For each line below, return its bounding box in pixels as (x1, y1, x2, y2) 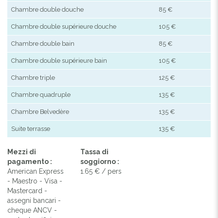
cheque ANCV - (7, 206, 57, 214)
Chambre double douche (11, 5, 84, 13)
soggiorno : (80, 157, 120, 165)
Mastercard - (7, 186, 47, 195)
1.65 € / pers (80, 167, 122, 175)
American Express (7, 167, 64, 175)
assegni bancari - (7, 196, 61, 204)
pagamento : (7, 157, 52, 165)
